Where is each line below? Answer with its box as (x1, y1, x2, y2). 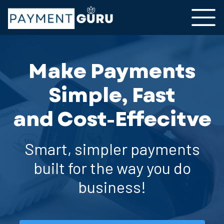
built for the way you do (33, 158, 191, 177)
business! (78, 177, 146, 196)
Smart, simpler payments (24, 139, 200, 158)
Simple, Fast (48, 80, 175, 109)
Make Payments (28, 56, 195, 85)
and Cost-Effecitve (12, 104, 211, 133)
